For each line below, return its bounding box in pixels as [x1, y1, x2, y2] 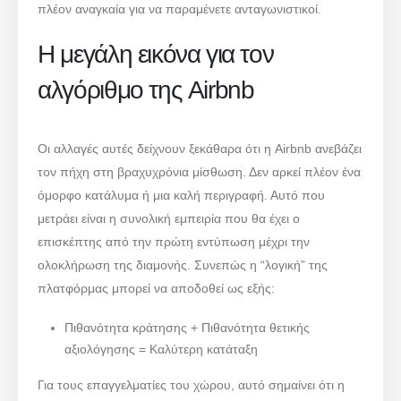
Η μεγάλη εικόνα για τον [38, 40, 274, 69]
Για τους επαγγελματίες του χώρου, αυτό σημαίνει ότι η [38, 377, 346, 392]
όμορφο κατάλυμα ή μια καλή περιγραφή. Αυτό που [38, 188, 326, 203]
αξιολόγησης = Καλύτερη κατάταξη [64, 341, 258, 356]
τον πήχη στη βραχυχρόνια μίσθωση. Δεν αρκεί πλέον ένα [38, 165, 362, 180]
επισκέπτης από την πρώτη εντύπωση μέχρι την [38, 235, 311, 250]
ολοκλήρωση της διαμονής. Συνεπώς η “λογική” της [38, 258, 328, 273]
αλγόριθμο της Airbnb [38, 76, 254, 105]
